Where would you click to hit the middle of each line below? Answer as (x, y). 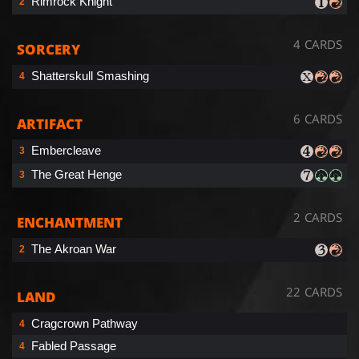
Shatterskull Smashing (90, 75)
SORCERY (48, 49)
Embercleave (66, 150)
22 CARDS (314, 291)
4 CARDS (318, 44)
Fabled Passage (74, 345)
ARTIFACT (50, 123)
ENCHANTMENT (70, 222)
